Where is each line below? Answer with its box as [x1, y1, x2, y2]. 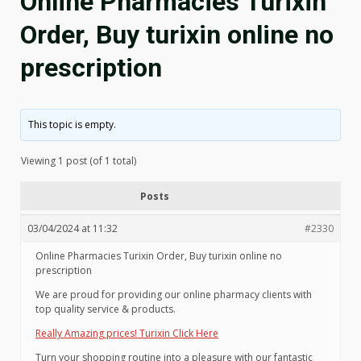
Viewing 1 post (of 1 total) [21, 154, 136, 168]
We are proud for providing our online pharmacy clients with [35, 288, 312, 301]
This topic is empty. [28, 118, 117, 131]
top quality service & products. [35, 302, 176, 316]
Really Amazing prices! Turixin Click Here [35, 326, 218, 340]
